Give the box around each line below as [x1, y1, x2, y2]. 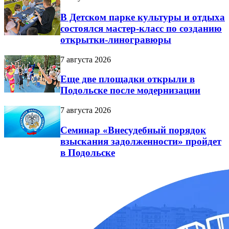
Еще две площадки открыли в [60, 74, 195, 85]
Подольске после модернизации [60, 85, 200, 96]
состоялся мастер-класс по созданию [60, 22, 222, 34]
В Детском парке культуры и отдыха [60, 11, 225, 22]
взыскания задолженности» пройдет [60, 135, 221, 147]
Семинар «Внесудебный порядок [60, 124, 206, 135]
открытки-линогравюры [60, 34, 171, 45]
